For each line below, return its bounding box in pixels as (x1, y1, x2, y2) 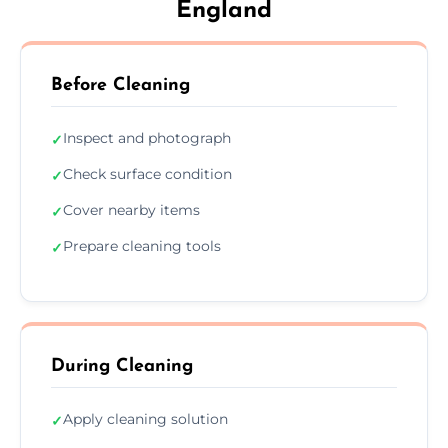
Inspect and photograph (63, 128, 231, 147)
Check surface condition (63, 164, 232, 183)
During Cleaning (51, 356, 193, 376)
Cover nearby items (63, 200, 200, 219)
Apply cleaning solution (63, 409, 228, 428)
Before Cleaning (51, 75, 190, 95)
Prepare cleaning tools (63, 236, 221, 255)
